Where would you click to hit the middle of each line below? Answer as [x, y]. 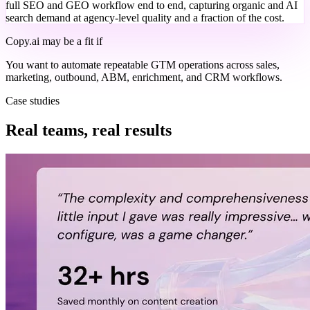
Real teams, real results [89, 130]
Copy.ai [22, 42]
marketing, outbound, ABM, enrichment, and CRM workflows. [144, 77]
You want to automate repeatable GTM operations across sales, [143, 65]
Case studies [33, 101]
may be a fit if [71, 42]
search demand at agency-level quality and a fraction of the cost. [145, 18]
